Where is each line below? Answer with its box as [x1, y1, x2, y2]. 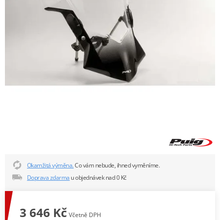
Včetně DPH [69, 210, 101, 219]
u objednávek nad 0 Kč [69, 173, 127, 182]
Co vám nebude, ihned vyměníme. [73, 161, 160, 169]
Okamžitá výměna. [27, 161, 74, 169]
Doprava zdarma [27, 173, 70, 182]
